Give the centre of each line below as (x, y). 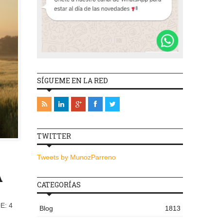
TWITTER (54, 136)
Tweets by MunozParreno (76, 157)
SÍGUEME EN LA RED (73, 81)
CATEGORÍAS (59, 185)
